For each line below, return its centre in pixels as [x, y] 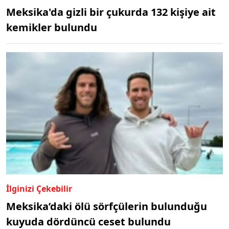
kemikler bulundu [52, 28]
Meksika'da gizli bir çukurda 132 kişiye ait [111, 12]
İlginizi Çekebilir [39, 188]
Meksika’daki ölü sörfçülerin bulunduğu [107, 206]
